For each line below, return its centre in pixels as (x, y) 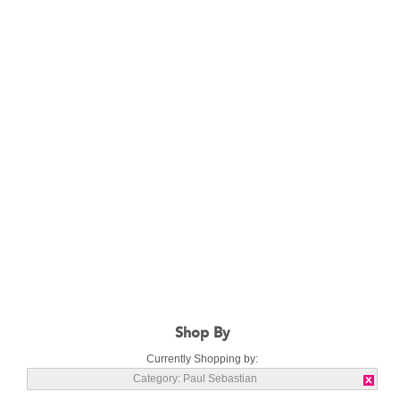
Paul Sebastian (220, 379)
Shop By (202, 333)
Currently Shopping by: (202, 359)
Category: (156, 379)
